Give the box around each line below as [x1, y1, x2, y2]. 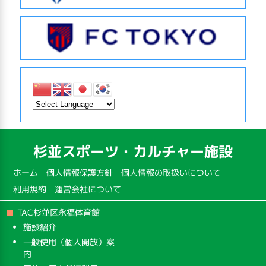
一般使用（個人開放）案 [23, 236, 115, 248]
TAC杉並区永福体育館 [17, 207, 100, 218]
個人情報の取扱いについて [121, 167, 221, 179]
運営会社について [55, 183, 122, 195]
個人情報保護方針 [46, 167, 113, 179]
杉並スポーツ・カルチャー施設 [33, 141, 233, 162]
